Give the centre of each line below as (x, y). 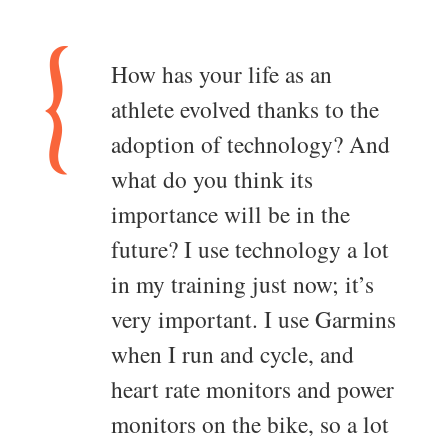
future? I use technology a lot (250, 249)
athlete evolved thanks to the (245, 109)
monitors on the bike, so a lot (250, 424)
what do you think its (212, 179)
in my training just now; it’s (242, 284)
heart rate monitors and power (252, 389)
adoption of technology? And (250, 144)
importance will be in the (230, 214)
